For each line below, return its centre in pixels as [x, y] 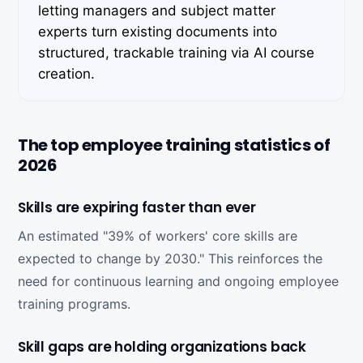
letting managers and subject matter [157, 11]
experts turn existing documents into [158, 32]
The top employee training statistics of [174, 145]
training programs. [74, 304]
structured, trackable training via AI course [176, 53]
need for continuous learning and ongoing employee [178, 281]
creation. [66, 74]
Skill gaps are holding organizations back [162, 347]
